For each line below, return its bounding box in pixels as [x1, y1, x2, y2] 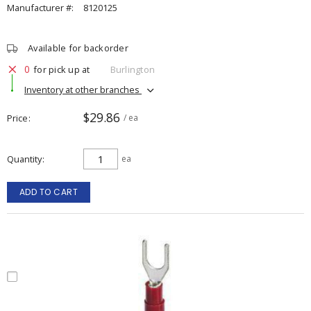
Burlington [110, 62, 155, 76]
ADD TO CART [19, 186, 78, 198]
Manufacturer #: [7, 1, 74, 14]
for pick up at [33, 62, 90, 76]
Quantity [7, 153, 42, 165]
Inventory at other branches [24, 83, 142, 96]
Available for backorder [28, 42, 128, 54]
